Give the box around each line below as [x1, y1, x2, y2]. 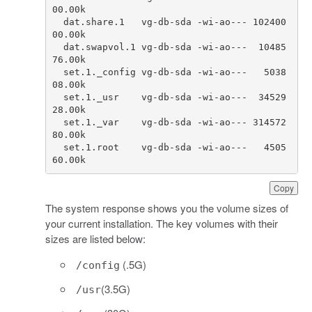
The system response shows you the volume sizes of [45, 200, 288, 215]
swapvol [86, 42, 125, 53]
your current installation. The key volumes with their [45, 215, 278, 231]
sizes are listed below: [45, 231, 146, 246]
